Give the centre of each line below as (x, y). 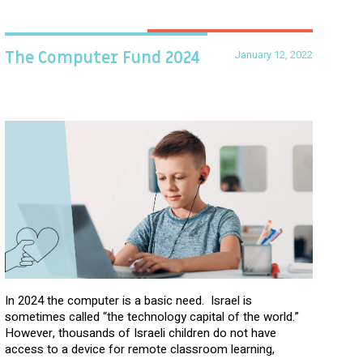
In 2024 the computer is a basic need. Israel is (128, 300)
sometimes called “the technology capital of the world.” (152, 316)
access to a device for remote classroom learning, (140, 349)
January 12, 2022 (273, 54)
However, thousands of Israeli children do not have (141, 333)
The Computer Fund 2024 (102, 58)
